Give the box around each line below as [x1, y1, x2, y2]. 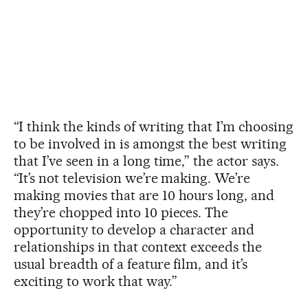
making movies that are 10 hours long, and [14, 186, 275, 203]
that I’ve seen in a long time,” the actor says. [14, 152, 280, 169]
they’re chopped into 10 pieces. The [14, 203, 229, 221]
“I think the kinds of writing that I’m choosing [14, 118, 294, 135]
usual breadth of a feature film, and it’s [14, 255, 248, 272]
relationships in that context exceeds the [14, 238, 263, 255]
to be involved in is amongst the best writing [14, 135, 287, 152]
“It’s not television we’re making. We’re [14, 169, 251, 186]
